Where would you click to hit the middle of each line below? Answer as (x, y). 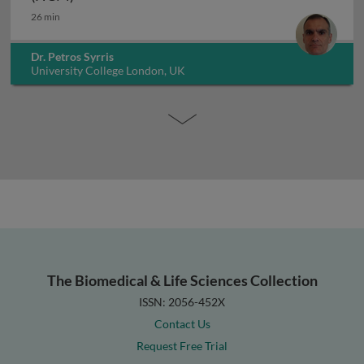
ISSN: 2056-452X (182, 301)
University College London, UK (108, 70)
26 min (45, 17)
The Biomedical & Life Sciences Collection (182, 280)
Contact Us (182, 323)
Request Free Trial (182, 345)
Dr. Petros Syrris (72, 56)
